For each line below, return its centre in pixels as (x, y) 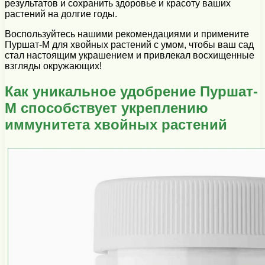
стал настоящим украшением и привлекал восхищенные (130, 56)
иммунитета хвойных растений (116, 124)
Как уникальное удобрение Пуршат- (131, 91)
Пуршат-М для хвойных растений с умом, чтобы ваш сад (129, 45)
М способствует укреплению (106, 108)
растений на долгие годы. (61, 14)
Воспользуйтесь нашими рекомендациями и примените (127, 34)
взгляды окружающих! (53, 66)
